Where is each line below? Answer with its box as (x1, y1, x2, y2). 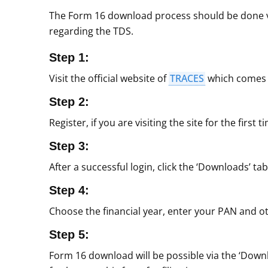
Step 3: (49, 139, 89, 153)
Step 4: (49, 184, 89, 197)
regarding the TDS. (49, 25, 133, 38)
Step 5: (49, 228, 89, 241)
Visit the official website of (49, 72, 169, 85)
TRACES (170, 72, 204, 85)
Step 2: (49, 95, 89, 108)
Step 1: (49, 51, 89, 64)
